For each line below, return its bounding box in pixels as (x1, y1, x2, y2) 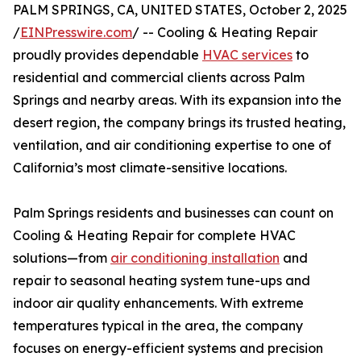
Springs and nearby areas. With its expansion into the (13, 92, 342, 109)
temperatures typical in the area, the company (13, 317, 303, 334)
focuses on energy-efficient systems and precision (13, 340, 323, 357)
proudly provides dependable (13, 47, 202, 64)
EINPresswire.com (20, 24, 132, 41)
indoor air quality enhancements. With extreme (13, 295, 304, 312)
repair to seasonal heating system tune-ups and (13, 272, 310, 289)
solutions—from (13, 250, 110, 267)
